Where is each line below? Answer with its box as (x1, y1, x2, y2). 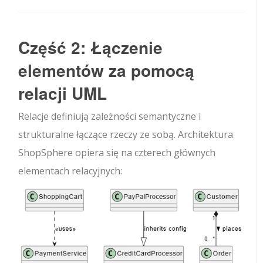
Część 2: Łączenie (18, 35, 163, 59)
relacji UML (18, 80, 107, 105)
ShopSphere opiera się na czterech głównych (18, 146, 216, 159)
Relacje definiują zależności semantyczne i (18, 109, 201, 123)
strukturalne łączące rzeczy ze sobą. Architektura (18, 127, 234, 141)
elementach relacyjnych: (18, 164, 123, 177)
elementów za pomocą (18, 58, 195, 82)
